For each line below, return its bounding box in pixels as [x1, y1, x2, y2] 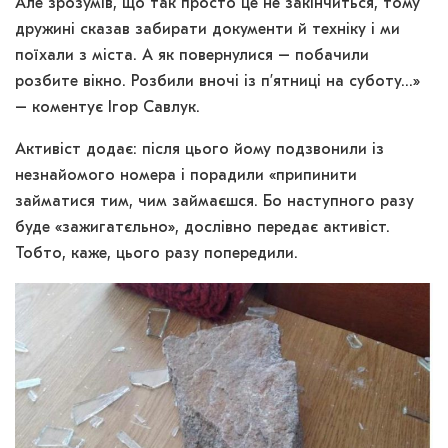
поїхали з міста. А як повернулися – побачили [15, 48, 369, 65]
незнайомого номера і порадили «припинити [15, 168, 357, 185]
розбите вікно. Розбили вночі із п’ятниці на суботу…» [15, 74, 420, 91]
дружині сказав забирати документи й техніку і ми [15, 22, 400, 39]
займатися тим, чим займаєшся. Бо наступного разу [15, 194, 414, 211]
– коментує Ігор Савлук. [15, 100, 200, 117]
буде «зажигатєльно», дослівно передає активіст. [15, 220, 390, 237]
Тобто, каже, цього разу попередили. [15, 246, 298, 263]
